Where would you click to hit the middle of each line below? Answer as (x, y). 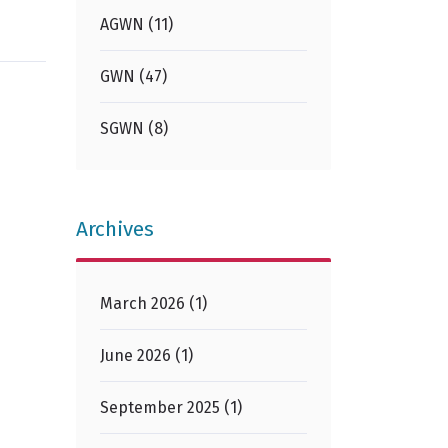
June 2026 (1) (146, 355)
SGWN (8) (134, 128)
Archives (115, 229)
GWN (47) (133, 76)
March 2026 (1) (153, 303)
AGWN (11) (136, 24)
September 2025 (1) (171, 407)
